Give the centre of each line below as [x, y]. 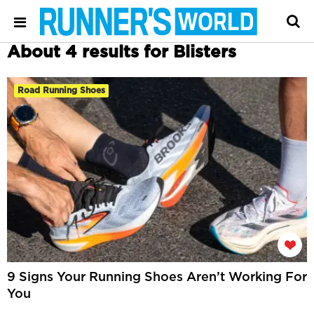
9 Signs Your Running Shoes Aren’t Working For [157, 278]
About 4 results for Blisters [122, 53]
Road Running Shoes [61, 90]
